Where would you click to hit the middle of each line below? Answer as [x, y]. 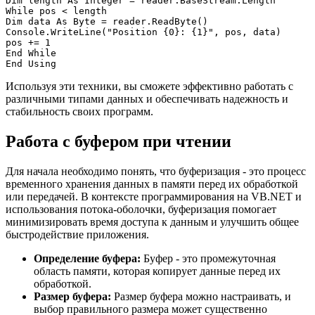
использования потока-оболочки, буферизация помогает [141, 210]
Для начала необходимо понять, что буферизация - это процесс [156, 172]
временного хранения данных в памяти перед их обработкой [152, 184]
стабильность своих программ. [79, 112]
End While [31, 53]
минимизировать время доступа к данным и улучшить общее [152, 222]
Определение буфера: [87, 259]
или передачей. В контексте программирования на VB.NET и [154, 197]
